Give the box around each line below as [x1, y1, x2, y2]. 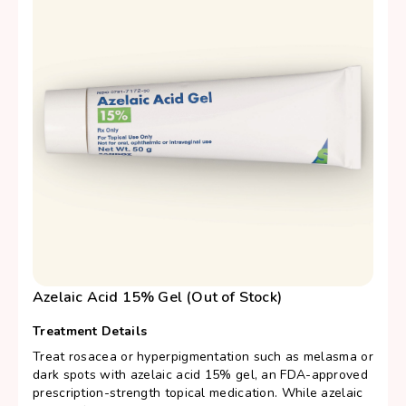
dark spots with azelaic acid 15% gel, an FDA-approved [33, 366, 368, 383]
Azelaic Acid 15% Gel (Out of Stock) [33, 287, 282, 307]
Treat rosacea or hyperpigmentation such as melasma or [33, 348, 373, 365]
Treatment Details [33, 323, 148, 340]
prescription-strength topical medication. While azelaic [33, 384, 363, 401]
